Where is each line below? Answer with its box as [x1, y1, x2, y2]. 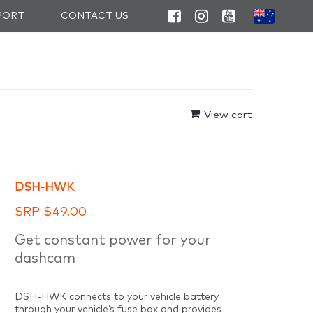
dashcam [15, 252, 75, 265]
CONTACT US [61, 11, 129, 21]
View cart [204, 110, 252, 120]
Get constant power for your [15, 233, 211, 247]
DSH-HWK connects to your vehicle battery [15, 292, 219, 302]
